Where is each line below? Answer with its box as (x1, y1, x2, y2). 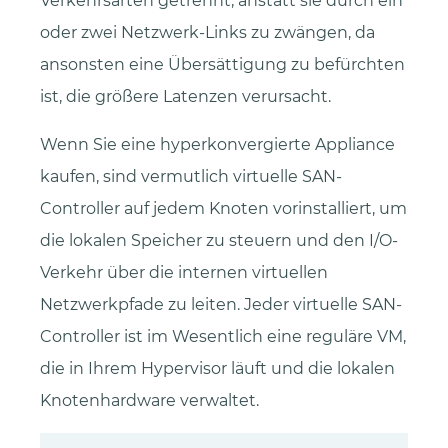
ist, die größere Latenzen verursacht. (40, 86, 331, 106)
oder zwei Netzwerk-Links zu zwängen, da (40, 22, 375, 42)
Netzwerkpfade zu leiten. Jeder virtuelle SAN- (40, 294, 402, 314)
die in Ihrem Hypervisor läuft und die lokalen (40, 358, 395, 378)
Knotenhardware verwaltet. (40, 390, 259, 410)
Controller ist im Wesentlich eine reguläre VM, (40, 326, 406, 346)
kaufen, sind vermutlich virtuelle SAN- (40, 166, 342, 186)
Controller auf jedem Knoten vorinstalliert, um (40, 198, 407, 218)
